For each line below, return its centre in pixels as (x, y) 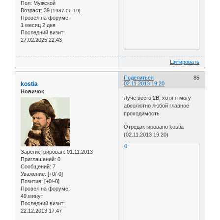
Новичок (32, 91)
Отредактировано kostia (154, 127)
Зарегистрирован (42, 152)
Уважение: (33, 174)
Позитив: (32, 181)
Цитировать (185, 62)
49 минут (32, 196)
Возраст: (31, 10)
